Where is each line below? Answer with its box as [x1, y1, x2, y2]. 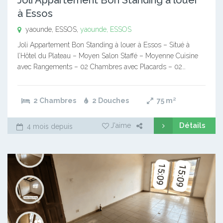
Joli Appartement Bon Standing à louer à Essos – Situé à [17, 40, 190, 49]
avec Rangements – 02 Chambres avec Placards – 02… [17, 62, 186, 71]
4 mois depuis [25, 122, 73, 130]
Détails [179, 120, 206, 130]
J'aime [111, 121, 131, 129]
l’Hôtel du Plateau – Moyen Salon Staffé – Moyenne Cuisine [17, 51, 198, 60]
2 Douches [91, 96, 129, 105]
